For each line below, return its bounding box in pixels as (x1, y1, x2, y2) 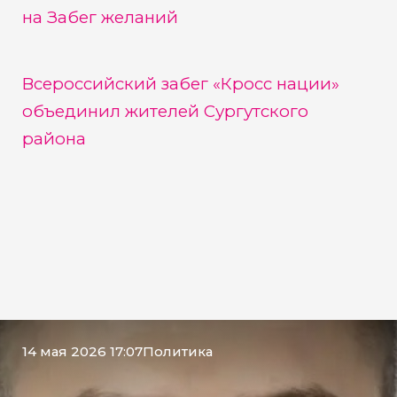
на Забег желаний (21, 7, 178, 28)
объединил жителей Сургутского (21, 100, 308, 121)
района (21, 128, 86, 149)
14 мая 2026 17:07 (21, 343, 143, 360)
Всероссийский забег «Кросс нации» (21, 73, 339, 94)
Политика (142, 343, 213, 360)
